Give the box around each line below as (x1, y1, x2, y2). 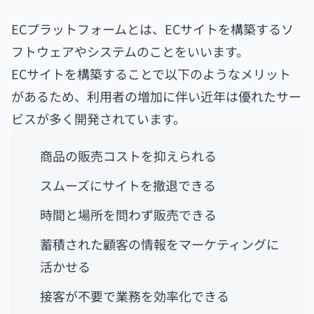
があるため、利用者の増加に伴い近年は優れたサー (11, 87, 301, 106)
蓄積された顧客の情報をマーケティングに (40, 235, 279, 254)
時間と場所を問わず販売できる (40, 205, 217, 224)
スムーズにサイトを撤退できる (40, 176, 216, 195)
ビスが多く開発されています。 (11, 109, 186, 128)
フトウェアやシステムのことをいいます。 (11, 42, 249, 61)
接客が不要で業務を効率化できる (40, 287, 229, 306)
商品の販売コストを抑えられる (40, 146, 217, 165)
